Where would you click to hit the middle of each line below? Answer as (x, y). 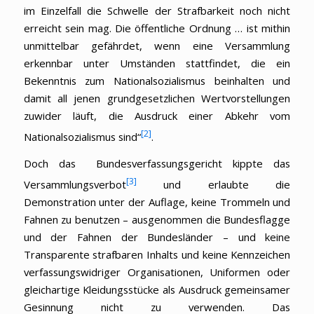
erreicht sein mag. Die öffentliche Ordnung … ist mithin (157, 28)
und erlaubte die (213, 184)
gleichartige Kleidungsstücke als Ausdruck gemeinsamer (157, 289)
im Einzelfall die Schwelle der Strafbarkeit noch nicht (157, 11)
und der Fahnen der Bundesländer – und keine (157, 237)
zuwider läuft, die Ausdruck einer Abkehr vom (157, 116)
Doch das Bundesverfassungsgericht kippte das (157, 163)
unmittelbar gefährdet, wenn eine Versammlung (157, 46)
